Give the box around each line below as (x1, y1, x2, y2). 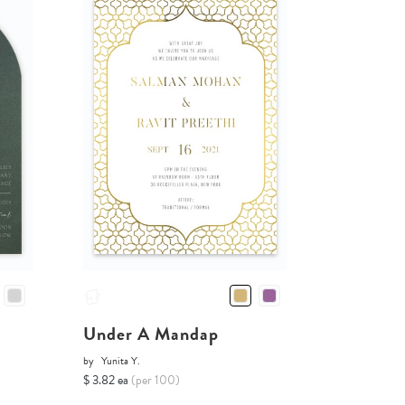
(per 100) (130, 370, 180, 390)
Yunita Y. (100, 352, 140, 369)
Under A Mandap (82, 319, 219, 347)
